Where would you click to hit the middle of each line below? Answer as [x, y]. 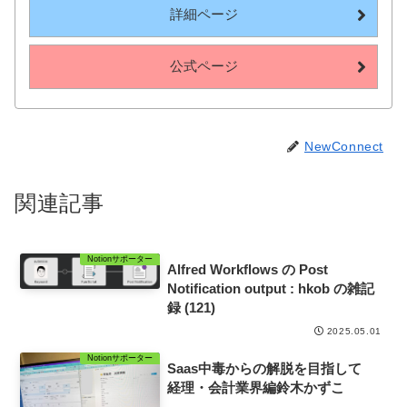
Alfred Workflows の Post [247, 270]
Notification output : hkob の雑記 [270, 289]
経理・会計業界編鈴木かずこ [255, 388]
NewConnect [344, 146]
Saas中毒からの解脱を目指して [271, 369]
